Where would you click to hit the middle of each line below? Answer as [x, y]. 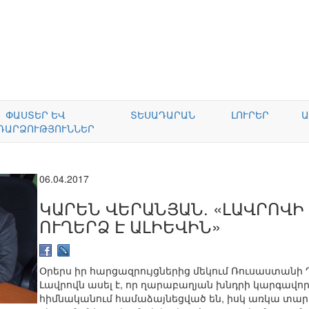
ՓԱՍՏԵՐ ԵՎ [35, 114]
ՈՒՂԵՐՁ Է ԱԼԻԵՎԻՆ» [130, 226]
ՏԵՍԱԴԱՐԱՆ [163, 114]
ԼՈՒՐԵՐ [250, 114]
